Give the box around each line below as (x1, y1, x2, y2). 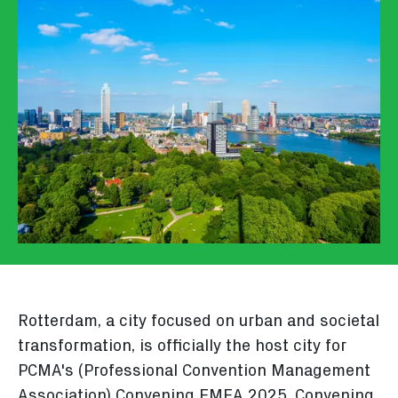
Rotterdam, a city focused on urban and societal (18, 313, 379, 330)
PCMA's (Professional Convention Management (18, 362, 370, 380)
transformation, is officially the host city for (18, 338, 346, 355)
